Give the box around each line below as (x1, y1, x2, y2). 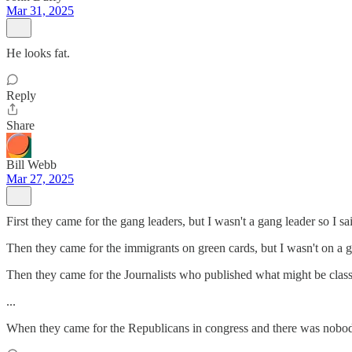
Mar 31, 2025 (6, 4, 74, 17)
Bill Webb (6, 158, 57, 171)
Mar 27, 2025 (6, 172, 74, 185)
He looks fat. (6, 46, 70, 60)
